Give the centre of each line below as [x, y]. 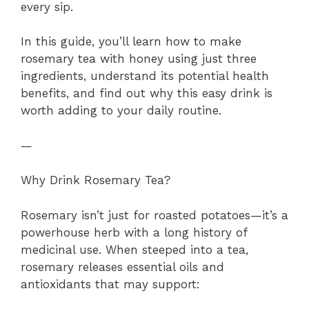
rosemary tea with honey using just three [139, 59]
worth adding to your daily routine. [121, 111]
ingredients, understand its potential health [145, 76]
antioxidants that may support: [110, 284]
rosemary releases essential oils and [122, 267]
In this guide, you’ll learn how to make [131, 42]
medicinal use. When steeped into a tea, [134, 249]
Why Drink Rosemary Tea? [96, 180]
